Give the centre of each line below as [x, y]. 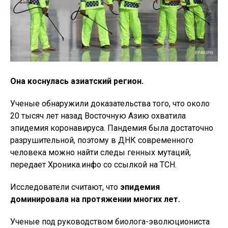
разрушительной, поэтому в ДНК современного [102, 140]
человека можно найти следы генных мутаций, [101, 153]
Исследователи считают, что [65, 187]
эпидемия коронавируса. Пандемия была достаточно [112, 128]
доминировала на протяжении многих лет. [95, 199]
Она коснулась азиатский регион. [77, 81]
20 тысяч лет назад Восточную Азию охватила [98, 116]
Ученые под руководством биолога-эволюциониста [110, 222]
